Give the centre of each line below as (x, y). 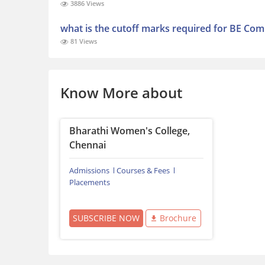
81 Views (83, 41)
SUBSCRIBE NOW (106, 218)
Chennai (88, 145)
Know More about (121, 93)
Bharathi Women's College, (130, 131)
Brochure (178, 218)
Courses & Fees (143, 171)
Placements (90, 182)
